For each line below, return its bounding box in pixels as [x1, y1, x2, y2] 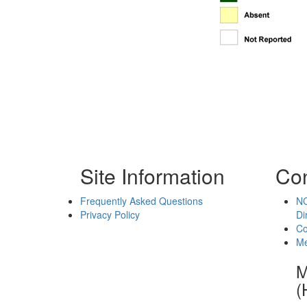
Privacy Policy [80, 208, 140, 221]
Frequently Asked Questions [80, 194, 203, 208]
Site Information [80, 161, 225, 191]
